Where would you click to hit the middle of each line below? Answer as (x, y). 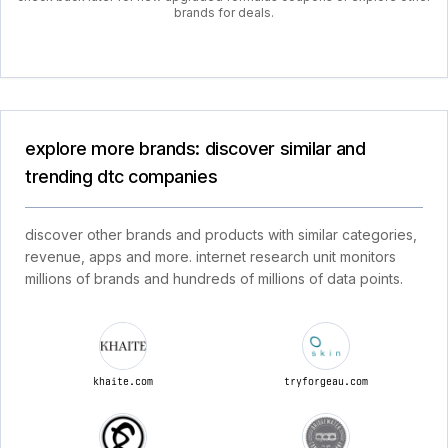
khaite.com (122, 381)
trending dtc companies (121, 176)
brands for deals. (224, 12)
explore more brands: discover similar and (195, 148)
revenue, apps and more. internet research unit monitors (210, 256)
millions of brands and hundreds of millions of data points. (214, 278)
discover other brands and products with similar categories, (221, 234)
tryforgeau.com (325, 381)
